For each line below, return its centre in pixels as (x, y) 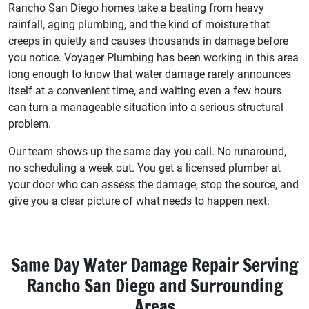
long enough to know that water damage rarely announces (150, 74)
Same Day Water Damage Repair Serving (154, 265)
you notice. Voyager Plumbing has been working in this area (153, 57)
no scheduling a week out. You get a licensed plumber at (144, 168)
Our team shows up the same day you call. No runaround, (147, 151)
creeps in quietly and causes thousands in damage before (148, 41)
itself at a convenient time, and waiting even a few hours (145, 90)
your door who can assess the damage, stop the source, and (153, 184)
